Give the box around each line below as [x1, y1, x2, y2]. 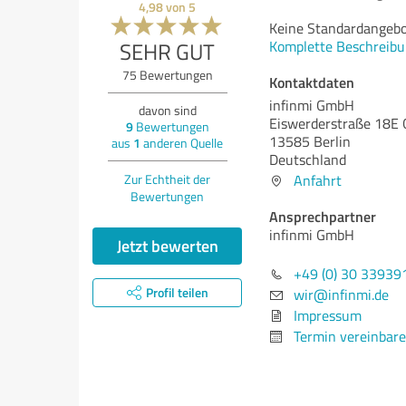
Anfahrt [294, 170, 342, 190]
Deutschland [269, 150, 346, 169]
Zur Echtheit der [124, 170, 210, 188]
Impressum [294, 305, 362, 325]
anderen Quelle [140, 134, 223, 152]
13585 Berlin [269, 131, 351, 151]
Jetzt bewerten [116, 234, 218, 258]
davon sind [138, 101, 197, 120]
